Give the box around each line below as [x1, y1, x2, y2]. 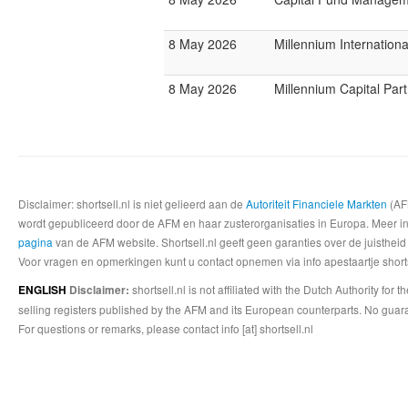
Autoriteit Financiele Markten [246, 196, 387, 211]
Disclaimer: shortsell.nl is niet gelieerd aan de [18, 196, 246, 211]
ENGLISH [18, 282, 69, 298]
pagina [18, 234, 53, 250]
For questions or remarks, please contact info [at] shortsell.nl [18, 321, 313, 336]
